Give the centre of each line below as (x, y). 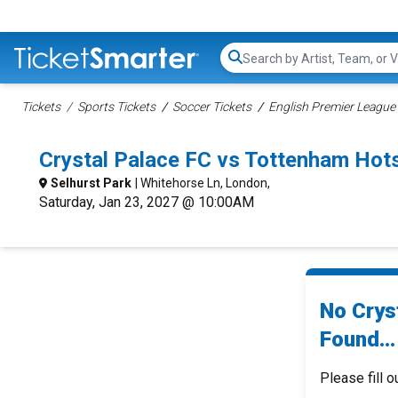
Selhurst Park (91, 183)
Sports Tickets (116, 107)
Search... (267, 67)
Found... (358, 339)
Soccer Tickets (212, 107)
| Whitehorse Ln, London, (203, 183)
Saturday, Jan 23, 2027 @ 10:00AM (147, 202)
